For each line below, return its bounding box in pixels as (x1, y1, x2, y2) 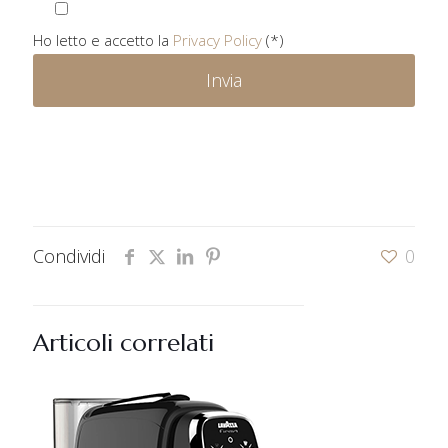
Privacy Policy (173, 30, 262, 50)
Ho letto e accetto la (33, 30, 173, 50)
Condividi (33, 244, 105, 268)
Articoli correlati (33, 328, 214, 358)
